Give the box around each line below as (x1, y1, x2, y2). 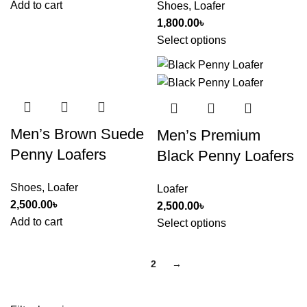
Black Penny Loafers (157, 147, 294, 165)
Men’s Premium (157, 127, 260, 145)
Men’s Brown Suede (10, 125, 144, 143)
